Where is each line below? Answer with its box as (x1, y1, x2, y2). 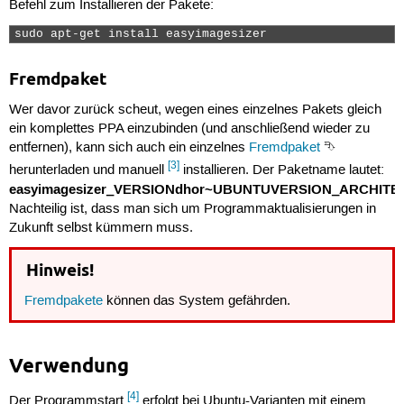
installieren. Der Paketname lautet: (179, 161, 384, 179)
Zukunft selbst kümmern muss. (8, 219, 193, 236)
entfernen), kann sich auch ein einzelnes (8, 139, 249, 156)
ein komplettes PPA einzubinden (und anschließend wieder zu (8, 120, 370, 137)
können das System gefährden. (103, 292, 291, 309)
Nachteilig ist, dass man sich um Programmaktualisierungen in (8, 200, 376, 217)
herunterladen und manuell (8, 161, 168, 179)
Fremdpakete (24, 292, 104, 309)
